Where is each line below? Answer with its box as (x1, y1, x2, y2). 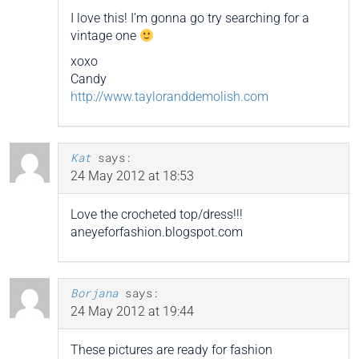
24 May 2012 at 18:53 (71, 168, 194, 184)
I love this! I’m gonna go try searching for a (71, 10, 309, 26)
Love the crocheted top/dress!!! (71, 207, 243, 223)
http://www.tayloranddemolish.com (71, 89, 268, 105)
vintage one (71, 28, 139, 44)
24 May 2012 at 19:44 (71, 304, 194, 320)
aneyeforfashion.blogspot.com (71, 224, 243, 240)
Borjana (71, 285, 119, 301)
